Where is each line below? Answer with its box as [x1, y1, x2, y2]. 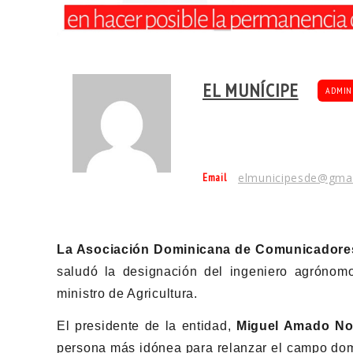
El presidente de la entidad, [57, 318, 236, 333]
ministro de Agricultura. [57, 286, 198, 300]
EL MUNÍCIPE [203, 78, 299, 102]
